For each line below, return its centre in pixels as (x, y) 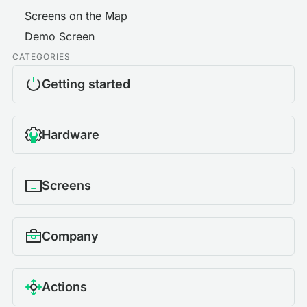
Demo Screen (60, 36)
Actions (64, 287)
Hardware (71, 135)
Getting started (86, 84)
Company (70, 236)
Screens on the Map (76, 16)
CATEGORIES (41, 57)
